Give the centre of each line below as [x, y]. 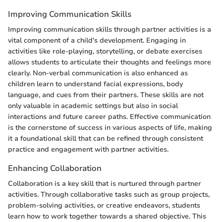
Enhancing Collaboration [55, 168]
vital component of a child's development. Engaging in [97, 40]
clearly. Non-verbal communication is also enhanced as [98, 73]
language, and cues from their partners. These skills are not [106, 95]
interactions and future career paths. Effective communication [109, 116]
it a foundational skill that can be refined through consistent [106, 138]
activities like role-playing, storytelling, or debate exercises [105, 51]
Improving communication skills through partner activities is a [110, 29]
